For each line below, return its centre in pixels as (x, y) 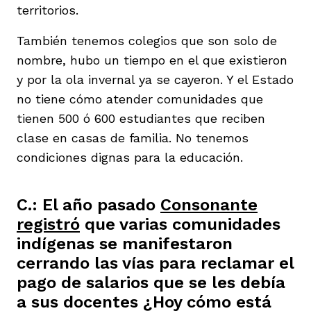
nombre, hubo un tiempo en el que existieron (152, 60)
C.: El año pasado (89, 204)
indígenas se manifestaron (125, 243)
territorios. (50, 10)
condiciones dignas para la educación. (130, 157)
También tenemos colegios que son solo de (147, 40)
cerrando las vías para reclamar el (155, 263)
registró (48, 224)
